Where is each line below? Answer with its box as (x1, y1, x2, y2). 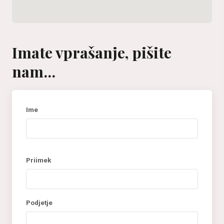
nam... (12, 61, 55, 82)
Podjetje (26, 198, 52, 207)
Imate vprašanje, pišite (12, 42, 171, 63)
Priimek (26, 156, 51, 164)
